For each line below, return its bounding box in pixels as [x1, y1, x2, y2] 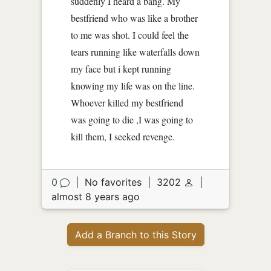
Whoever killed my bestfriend [71, 96, 184, 109]
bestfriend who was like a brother [71, 11, 198, 24]
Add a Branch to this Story [74, 228, 197, 241]
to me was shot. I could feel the [71, 28, 189, 41]
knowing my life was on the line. [71, 79, 195, 92]
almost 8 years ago [51, 190, 140, 203]
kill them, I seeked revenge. [71, 129, 175, 143]
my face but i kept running [71, 62, 172, 75]
